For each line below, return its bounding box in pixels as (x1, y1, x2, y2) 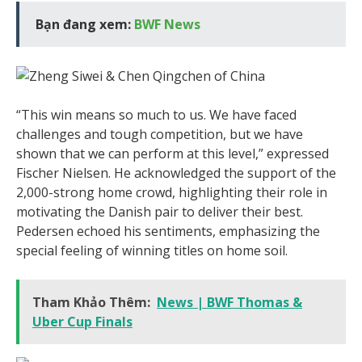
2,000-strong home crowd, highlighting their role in (16, 183, 327, 201)
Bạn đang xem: (36, 15, 134, 33)
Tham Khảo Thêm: (32, 293, 150, 311)
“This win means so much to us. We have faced (16, 105, 297, 124)
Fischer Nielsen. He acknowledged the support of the (16, 163, 336, 182)
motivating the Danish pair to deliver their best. (16, 202, 303, 221)
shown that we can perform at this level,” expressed (16, 144, 329, 162)
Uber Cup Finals (32, 312, 133, 330)
